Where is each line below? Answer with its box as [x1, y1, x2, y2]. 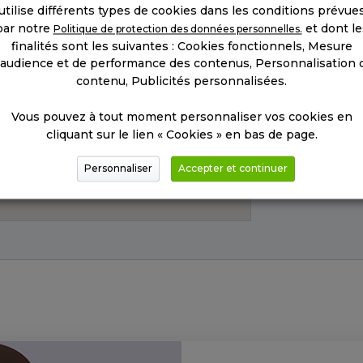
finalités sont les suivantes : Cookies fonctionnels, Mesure [11, 39, 352, 54]
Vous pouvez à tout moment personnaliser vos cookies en [11, 109, 352, 125]
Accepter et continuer [177, 162, 288, 175]
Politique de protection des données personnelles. [53, 23, 302, 36]
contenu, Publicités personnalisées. [76, 74, 287, 89]
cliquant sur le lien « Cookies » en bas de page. [45, 127, 318, 143]
